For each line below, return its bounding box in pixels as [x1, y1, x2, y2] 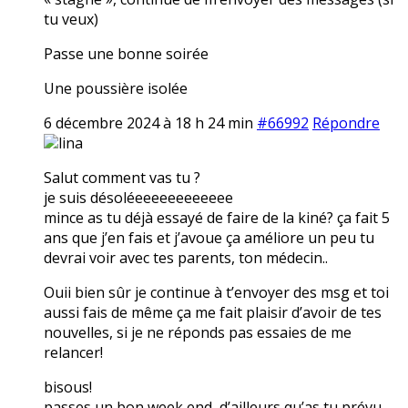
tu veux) [44, 8, 98, 29]
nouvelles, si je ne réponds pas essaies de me [44, 321, 352, 342]
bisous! [44, 376, 92, 397]
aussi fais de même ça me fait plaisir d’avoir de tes [44, 301, 382, 322]
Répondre [312, 112, 380, 133]
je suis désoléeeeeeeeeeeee [44, 187, 233, 208]
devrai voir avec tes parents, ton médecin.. [44, 247, 328, 268]
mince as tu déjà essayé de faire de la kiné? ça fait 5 [44, 207, 390, 228]
